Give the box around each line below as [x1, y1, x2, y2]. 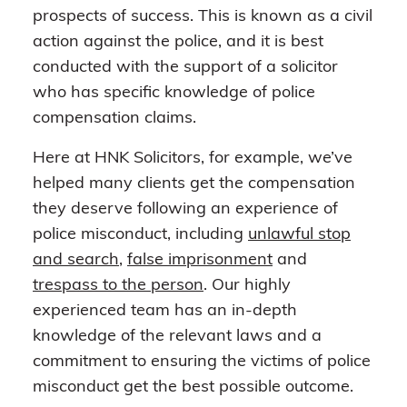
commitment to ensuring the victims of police [33, 352, 371, 371]
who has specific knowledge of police [33, 84, 315, 102]
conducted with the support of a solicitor [33, 58, 338, 76]
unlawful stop [248, 225, 351, 243]
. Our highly [203, 276, 291, 294]
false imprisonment [127, 251, 273, 269]
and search [33, 251, 119, 269]
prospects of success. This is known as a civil [33, 7, 372, 25]
